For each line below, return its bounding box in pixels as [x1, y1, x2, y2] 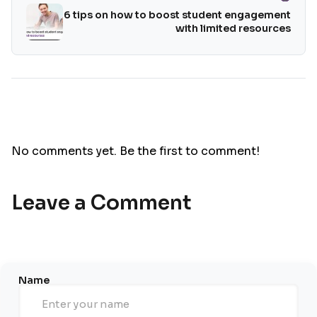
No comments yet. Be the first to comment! [11, 144, 260, 158]
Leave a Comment [11, 190, 192, 215]
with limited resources [175, 22, 291, 35]
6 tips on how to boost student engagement [64, 8, 291, 21]
